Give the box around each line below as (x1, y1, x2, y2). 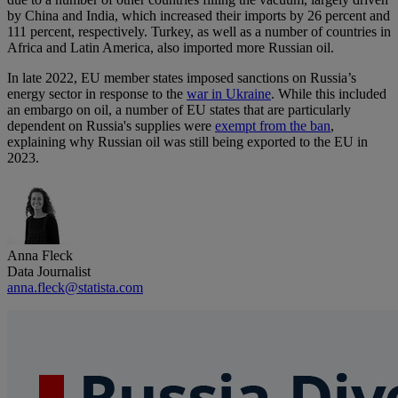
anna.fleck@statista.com (7, 280, 143, 296)
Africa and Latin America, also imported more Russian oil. (7, 40, 334, 56)
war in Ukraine (187, 86, 271, 102)
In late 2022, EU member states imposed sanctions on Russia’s (7, 70, 356, 86)
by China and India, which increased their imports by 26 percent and (7, 8, 390, 24)
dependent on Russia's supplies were (7, 118, 215, 134)
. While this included (271, 86, 386, 102)
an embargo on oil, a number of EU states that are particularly (7, 102, 351, 118)
